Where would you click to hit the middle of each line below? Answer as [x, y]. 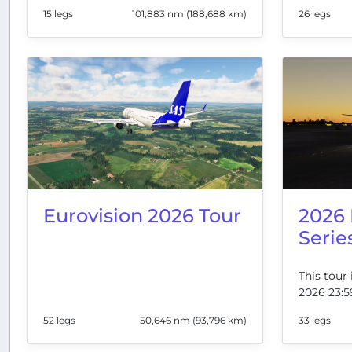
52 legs [59, 320]
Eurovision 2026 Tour [142, 215]
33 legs [315, 320]
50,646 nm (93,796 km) [193, 320]
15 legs [58, 13]
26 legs [315, 13]
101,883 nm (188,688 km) [189, 13]
